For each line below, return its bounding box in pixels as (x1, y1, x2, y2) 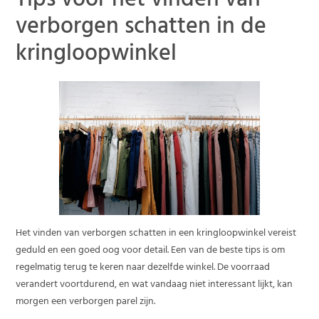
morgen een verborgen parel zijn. (16, 292, 156, 312)
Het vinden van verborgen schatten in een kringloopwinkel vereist (16, 224, 297, 244)
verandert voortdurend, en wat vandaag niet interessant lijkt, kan (16, 275, 293, 295)
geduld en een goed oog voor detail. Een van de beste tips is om (16, 241, 286, 261)
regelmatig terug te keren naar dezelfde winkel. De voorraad (16, 258, 271, 278)
